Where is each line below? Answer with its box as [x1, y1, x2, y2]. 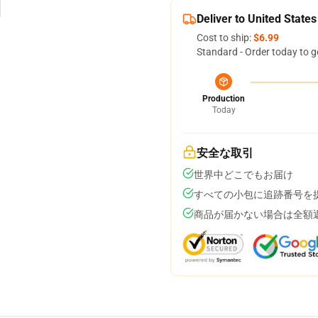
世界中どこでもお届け [194, 169, 293, 180]
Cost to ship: [197, 32, 253, 43]
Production [202, 94, 245, 104]
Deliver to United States [197, 12, 317, 26]
